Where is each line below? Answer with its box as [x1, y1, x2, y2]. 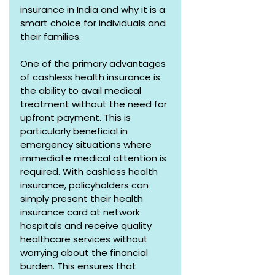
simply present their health [20, 192, 145, 205]
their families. [20, 30, 81, 43]
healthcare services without [20, 233, 150, 246]
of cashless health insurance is [20, 71, 163, 83]
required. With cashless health [20, 165, 160, 178]
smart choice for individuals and [20, 17, 168, 29]
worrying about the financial [20, 246, 150, 259]
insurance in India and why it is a [20, 3, 168, 16]
